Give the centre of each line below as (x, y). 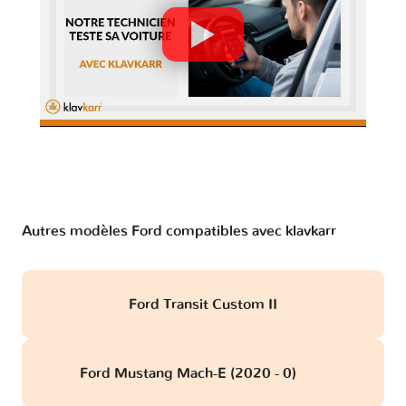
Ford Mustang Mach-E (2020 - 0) (190, 374)
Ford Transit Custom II (203, 305)
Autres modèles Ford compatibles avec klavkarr (179, 232)
